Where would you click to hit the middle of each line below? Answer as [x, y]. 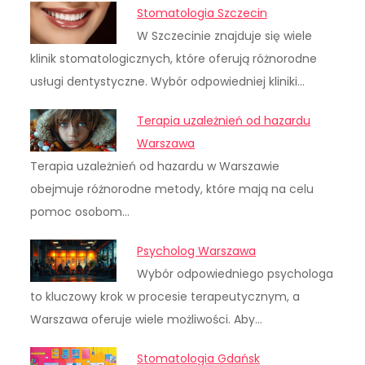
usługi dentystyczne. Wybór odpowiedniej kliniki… [168, 81]
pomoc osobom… [80, 211]
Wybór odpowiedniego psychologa [235, 273]
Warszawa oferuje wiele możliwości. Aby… [147, 319]
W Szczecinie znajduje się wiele [225, 35]
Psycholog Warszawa [197, 251]
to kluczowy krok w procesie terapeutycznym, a [165, 296]
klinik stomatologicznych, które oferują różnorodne [174, 58]
